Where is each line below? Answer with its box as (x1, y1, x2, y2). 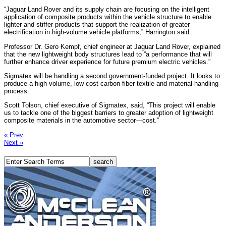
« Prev (4, 131, 23, 139)
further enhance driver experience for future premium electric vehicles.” (4, 58, 210, 66)
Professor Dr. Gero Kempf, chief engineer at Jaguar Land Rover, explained (4, 42, 220, 50)
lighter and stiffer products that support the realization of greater (4, 21, 190, 29)
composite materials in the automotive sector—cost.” (4, 117, 159, 125)
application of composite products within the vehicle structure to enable (4, 13, 211, 21)
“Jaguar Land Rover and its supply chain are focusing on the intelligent (4, 6, 209, 14)
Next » (4, 138, 23, 146)
